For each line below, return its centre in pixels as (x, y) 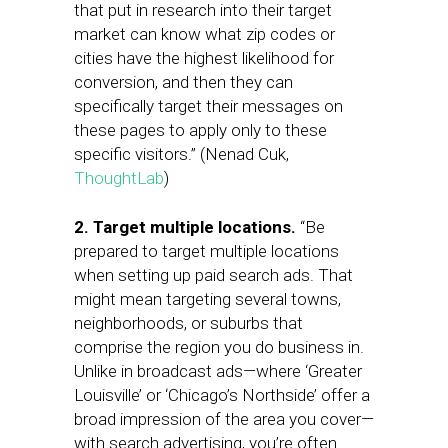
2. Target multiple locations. (185, 227)
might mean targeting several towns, (207, 299)
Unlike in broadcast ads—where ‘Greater (218, 371)
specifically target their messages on (208, 106)
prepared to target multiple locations (206, 251)
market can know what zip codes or (204, 34)
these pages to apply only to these (200, 130)
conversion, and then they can (183, 82)
